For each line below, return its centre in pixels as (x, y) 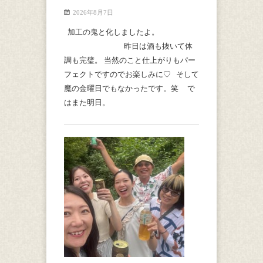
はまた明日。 (96, 103)
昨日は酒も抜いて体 (128, 46)
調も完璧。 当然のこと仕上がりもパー (130, 60)
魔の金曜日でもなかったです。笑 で (129, 89)
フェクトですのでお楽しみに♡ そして (131, 75)
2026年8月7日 (93, 13)
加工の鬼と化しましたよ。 (131, 32)
